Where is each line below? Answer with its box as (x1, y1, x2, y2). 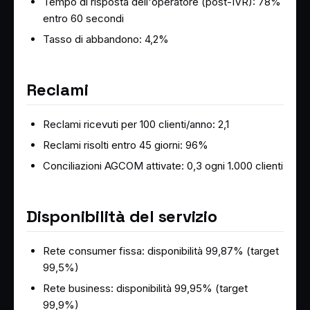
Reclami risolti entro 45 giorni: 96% (43, 138, 208, 152)
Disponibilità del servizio (26, 205, 217, 227)
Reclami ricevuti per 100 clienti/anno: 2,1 (43, 117, 229, 131)
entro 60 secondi (43, 11, 124, 25)
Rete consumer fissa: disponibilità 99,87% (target (43, 244, 279, 257)
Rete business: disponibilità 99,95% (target (43, 281, 248, 295)
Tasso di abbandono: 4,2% (43, 32, 169, 46)
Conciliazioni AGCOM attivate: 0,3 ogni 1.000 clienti (43, 158, 283, 172)
